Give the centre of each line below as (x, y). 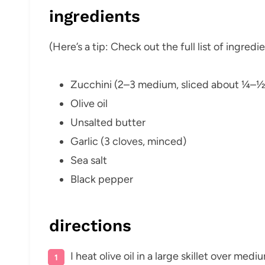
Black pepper (102, 179)
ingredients (95, 16)
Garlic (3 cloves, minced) (128, 141)
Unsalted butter (108, 122)
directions (90, 225)
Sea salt (89, 160)
